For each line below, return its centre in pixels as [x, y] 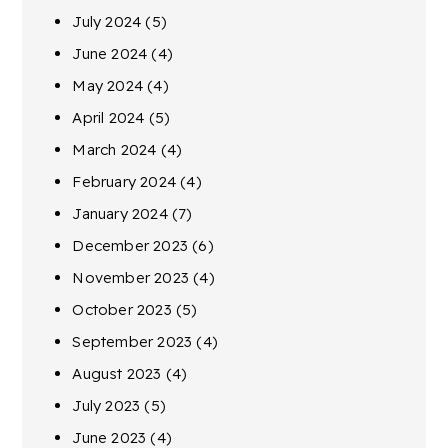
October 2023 [122, 309]
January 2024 [120, 213]
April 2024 [108, 117]
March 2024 [114, 149]
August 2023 [117, 373]
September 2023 [132, 341]
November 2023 [131, 277]
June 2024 [110, 53]
